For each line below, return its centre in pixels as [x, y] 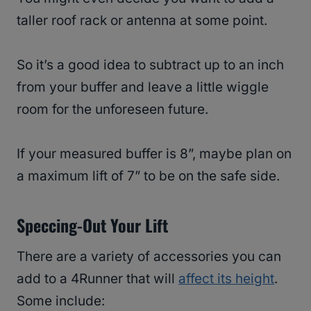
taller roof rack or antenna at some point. [144, 21]
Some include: [61, 301]
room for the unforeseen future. [114, 110]
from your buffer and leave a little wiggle [143, 87]
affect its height [226, 279]
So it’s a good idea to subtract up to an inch [150, 65]
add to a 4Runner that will [98, 279]
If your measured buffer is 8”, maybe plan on [154, 154]
